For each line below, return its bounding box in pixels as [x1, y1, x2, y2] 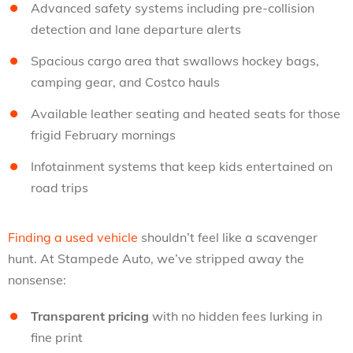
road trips [31, 180, 88, 195]
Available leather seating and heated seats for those [31, 106, 340, 121]
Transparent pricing [31, 308, 149, 324]
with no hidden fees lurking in [149, 308, 322, 324]
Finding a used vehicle [8, 229, 138, 245]
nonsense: [8, 272, 66, 288]
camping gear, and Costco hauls [31, 74, 220, 90]
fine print [31, 329, 83, 345]
